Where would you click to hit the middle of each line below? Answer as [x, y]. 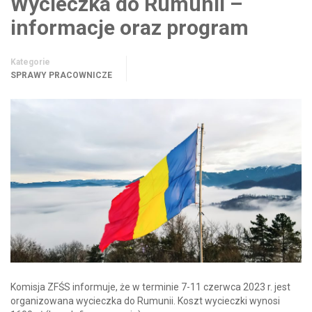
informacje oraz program [130, 28]
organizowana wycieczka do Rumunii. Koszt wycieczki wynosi [145, 301]
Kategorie [30, 62]
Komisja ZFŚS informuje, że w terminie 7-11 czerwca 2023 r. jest [150, 287]
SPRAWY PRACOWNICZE [61, 75]
